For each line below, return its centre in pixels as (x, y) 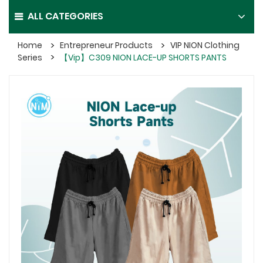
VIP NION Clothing (205, 45)
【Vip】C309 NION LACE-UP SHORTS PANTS (143, 57)
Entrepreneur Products (106, 45)
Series (30, 57)
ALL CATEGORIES (65, 16)
